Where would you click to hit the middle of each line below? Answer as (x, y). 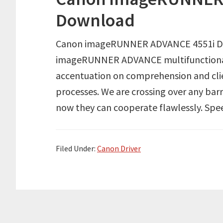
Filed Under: (76, 148)
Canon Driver (119, 148)
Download (95, 20)
